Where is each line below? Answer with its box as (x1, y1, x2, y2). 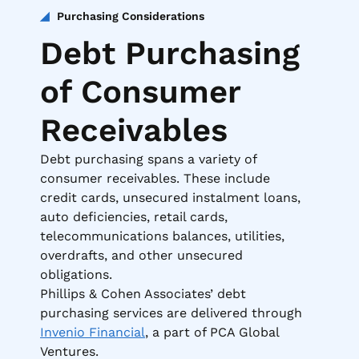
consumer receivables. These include (40, 171, 270, 187)
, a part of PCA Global (145, 325, 279, 341)
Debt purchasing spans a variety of (40, 151, 256, 167)
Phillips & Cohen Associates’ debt (40, 286, 246, 302)
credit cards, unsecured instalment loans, (40, 190, 301, 206)
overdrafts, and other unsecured (40, 248, 243, 264)
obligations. (40, 267, 112, 283)
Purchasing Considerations (56, 9, 204, 22)
